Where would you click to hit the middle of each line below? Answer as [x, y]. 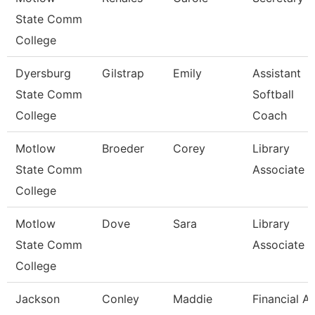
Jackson [38, 299]
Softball [273, 94]
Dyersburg [43, 73]
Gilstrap [123, 73]
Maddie [193, 299]
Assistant [277, 73]
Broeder [123, 148]
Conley [121, 299]
